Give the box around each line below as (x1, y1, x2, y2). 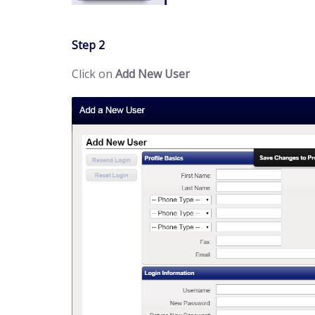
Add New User (115, 66, 190, 82)
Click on (72, 66, 115, 82)
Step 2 (72, 37, 105, 53)
